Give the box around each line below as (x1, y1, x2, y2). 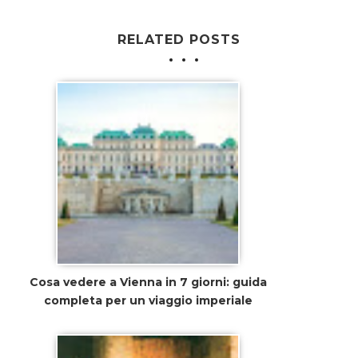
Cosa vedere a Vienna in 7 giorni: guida (29, 274, 267, 289)
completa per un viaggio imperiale (43, 292, 253, 308)
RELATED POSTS (117, 31, 241, 47)
